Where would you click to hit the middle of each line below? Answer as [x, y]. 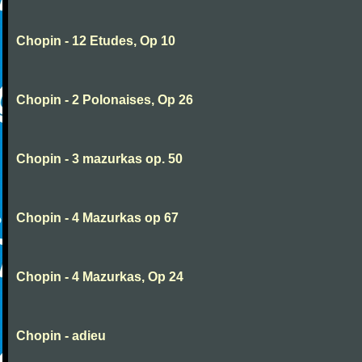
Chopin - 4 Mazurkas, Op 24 [100, 277]
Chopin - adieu [61, 336]
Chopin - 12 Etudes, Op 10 [96, 41]
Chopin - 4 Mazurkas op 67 [97, 218]
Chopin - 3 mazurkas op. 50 [99, 159]
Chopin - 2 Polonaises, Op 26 [105, 100]
